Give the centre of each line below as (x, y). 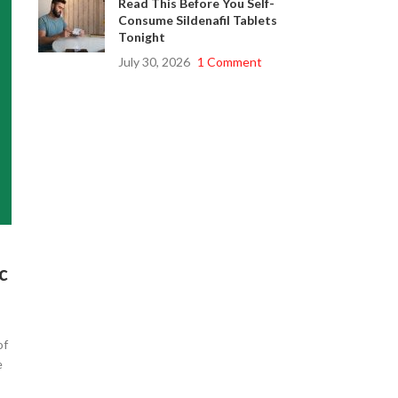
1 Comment (229, 62)
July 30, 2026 (154, 62)
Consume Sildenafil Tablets (197, 20)
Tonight (141, 37)
